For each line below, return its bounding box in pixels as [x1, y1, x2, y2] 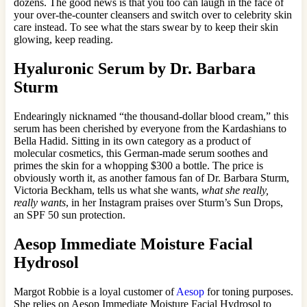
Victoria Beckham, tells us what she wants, [14, 184, 201, 196]
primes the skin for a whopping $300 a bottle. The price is [14, 159, 263, 171]
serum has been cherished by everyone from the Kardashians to [14, 122, 286, 134]
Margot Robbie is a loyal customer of [14, 285, 176, 297]
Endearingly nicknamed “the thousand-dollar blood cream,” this [14, 110, 288, 122]
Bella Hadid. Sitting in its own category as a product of [14, 134, 251, 147]
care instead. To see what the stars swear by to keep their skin [14, 21, 278, 33]
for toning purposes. [204, 285, 293, 297]
